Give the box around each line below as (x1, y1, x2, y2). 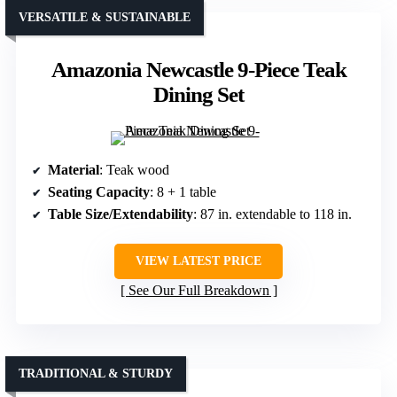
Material (48, 162, 99, 178)
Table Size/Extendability (48, 206, 193, 222)
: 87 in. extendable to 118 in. (193, 206, 352, 222)
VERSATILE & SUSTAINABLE (19, 11, 191, 25)
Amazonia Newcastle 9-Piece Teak (51, 58, 346, 82)
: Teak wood (99, 162, 169, 178)
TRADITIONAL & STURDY (19, 367, 173, 381)
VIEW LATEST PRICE (136, 254, 261, 269)
